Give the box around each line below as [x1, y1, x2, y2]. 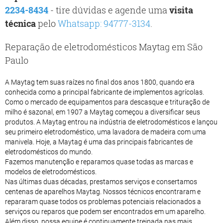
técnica [5, 17, 36, 29]
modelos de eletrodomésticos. [5, 167, 97, 176]
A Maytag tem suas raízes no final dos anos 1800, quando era [5, 78, 195, 86]
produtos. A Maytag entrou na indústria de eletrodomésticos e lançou [5, 117, 218, 126]
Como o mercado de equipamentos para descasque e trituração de [5, 98, 210, 106]
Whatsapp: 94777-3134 [58, 17, 150, 29]
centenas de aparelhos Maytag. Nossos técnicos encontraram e [5, 187, 201, 196]
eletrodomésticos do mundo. [5, 147, 93, 156]
